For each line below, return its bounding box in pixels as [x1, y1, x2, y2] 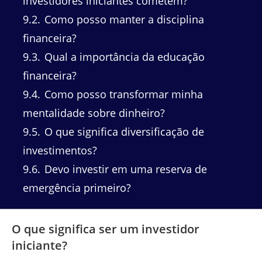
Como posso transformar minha [42, 87, 203, 101]
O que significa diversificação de [42, 124, 204, 139]
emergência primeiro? [23, 180, 131, 195]
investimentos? [23, 143, 97, 157]
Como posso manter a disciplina [42, 12, 204, 26]
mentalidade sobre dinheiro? [23, 105, 165, 120]
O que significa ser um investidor [12, 221, 199, 237]
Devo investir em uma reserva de [42, 161, 207, 176]
